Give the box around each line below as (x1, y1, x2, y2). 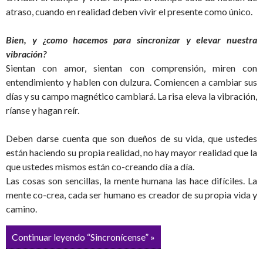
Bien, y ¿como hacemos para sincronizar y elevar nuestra (6, 33, 257, 45)
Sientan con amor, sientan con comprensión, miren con (6, 62, 257, 73)
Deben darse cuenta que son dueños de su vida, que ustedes (6, 132, 257, 144)
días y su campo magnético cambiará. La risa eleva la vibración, (6, 90, 257, 102)
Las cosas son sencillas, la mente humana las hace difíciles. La (6, 174, 257, 186)
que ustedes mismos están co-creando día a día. (6, 160, 194, 172)
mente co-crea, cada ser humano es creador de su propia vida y (6, 188, 257, 200)
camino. (6, 203, 37, 214)
